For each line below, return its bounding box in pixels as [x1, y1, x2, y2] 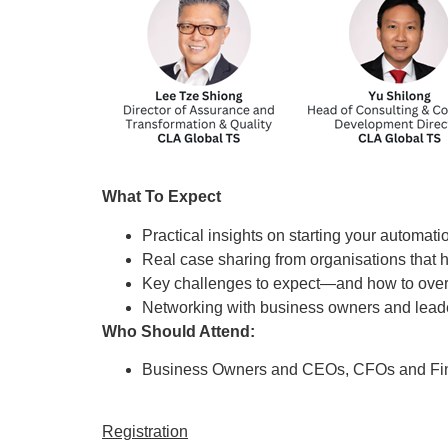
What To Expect [102, 188, 221, 206]
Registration [102, 423, 188, 441]
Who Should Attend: [102, 322, 259, 340]
